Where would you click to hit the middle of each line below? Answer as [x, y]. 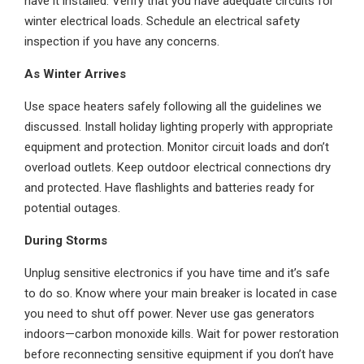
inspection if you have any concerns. [122, 41]
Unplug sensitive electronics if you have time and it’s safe [177, 273]
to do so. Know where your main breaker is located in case [181, 293]
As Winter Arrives [75, 74]
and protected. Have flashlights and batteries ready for [169, 188]
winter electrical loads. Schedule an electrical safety [162, 21]
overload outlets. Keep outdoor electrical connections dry [178, 167]
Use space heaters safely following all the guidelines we [173, 106]
